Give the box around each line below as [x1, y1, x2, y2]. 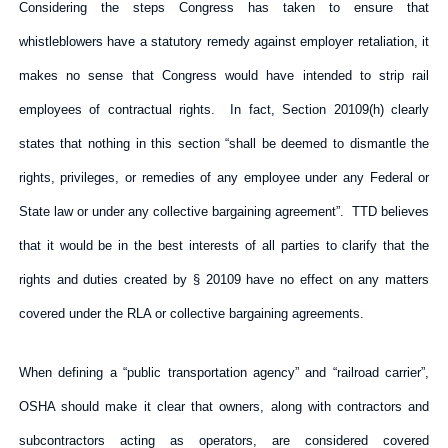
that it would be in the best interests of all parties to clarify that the [18, 237, 430, 253]
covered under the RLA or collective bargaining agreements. [18, 305, 364, 321]
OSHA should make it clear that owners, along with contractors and [18, 398, 430, 414]
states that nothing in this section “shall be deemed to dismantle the [18, 135, 430, 151]
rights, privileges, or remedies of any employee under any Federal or [18, 169, 430, 185]
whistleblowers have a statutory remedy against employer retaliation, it [18, 33, 430, 49]
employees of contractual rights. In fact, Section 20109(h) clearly [18, 101, 430, 117]
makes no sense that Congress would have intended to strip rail [18, 67, 430, 83]
